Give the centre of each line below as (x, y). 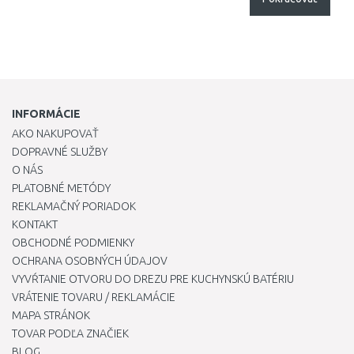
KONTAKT (35, 224)
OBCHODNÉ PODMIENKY (73, 243)
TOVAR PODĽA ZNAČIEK (70, 333)
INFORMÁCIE (46, 114)
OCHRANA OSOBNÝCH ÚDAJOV (90, 261)
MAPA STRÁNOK (51, 315)
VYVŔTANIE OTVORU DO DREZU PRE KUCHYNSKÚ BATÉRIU (153, 279)
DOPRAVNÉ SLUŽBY (60, 152)
